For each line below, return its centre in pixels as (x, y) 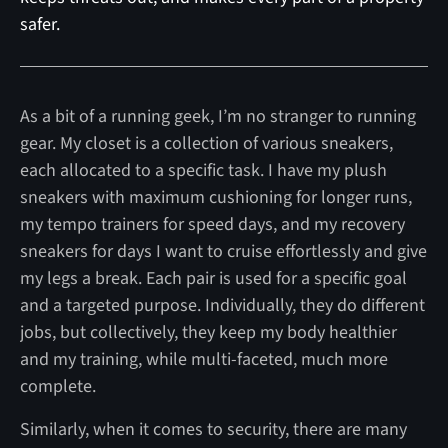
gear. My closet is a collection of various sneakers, (206, 143)
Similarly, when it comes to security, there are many (213, 429)
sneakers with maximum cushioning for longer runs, (215, 197)
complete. (57, 386)
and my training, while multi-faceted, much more (203, 359)
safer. (39, 24)
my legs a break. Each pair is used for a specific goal (213, 278)
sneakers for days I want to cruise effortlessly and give (223, 251)
